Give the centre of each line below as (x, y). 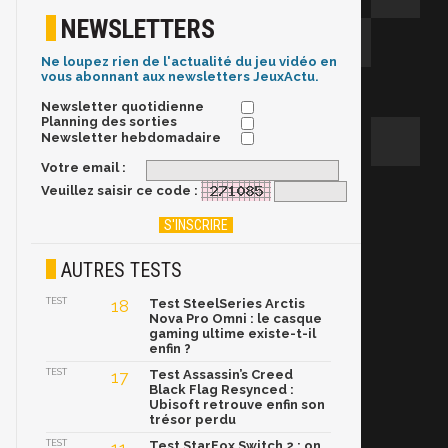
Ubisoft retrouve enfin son (237, 405)
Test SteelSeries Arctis (227, 304)
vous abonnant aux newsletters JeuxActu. (180, 77)
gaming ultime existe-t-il (232, 334)
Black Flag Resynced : (221, 390)
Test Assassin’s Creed (221, 375)
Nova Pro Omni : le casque (235, 319)
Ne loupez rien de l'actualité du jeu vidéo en (189, 62)
